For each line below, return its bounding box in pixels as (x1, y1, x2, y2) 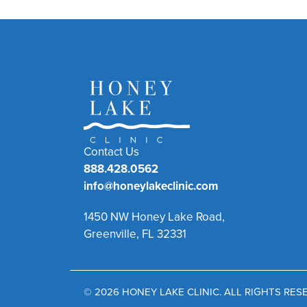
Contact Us (84, 143, 139, 160)
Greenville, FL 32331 (84, 225, 186, 243)
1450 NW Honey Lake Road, (84, 208, 225, 225)
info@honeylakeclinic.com (84, 177, 218, 195)
